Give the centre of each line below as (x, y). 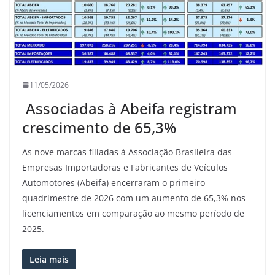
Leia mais (49, 259)
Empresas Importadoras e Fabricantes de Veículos (125, 167)
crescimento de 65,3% (99, 127)
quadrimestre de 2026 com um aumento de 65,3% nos (134, 198)
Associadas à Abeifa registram (130, 108)
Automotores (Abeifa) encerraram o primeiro (114, 182)
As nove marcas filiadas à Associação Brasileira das (127, 152)
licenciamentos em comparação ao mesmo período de (133, 213)
